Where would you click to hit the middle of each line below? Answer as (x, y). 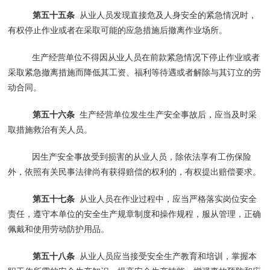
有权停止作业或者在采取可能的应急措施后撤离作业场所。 (118, 30)
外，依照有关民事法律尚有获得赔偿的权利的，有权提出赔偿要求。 (135, 171)
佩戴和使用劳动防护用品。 (59, 229)
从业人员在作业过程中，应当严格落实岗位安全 (165, 199)
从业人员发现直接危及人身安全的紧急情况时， (165, 15)
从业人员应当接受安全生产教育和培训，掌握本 (165, 256)
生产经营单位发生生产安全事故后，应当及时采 (165, 114)
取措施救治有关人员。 (50, 129)
